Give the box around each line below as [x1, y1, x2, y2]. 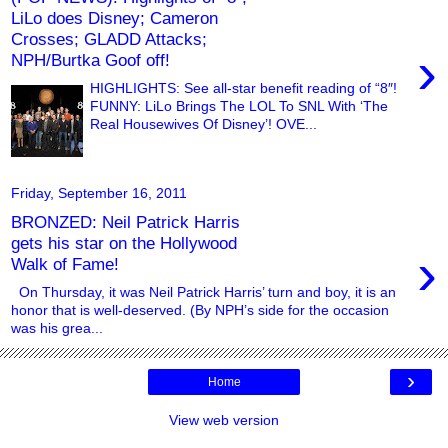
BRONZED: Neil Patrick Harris [11, 211, 240, 232]
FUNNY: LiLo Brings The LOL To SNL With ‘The [90, 98, 389, 115]
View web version [169, 412, 279, 429]
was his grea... [11, 320, 103, 337]
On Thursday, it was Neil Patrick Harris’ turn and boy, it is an [11, 284, 396, 301]
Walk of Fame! [11, 253, 119, 274]
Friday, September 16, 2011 [11, 185, 187, 202]
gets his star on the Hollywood [11, 232, 237, 253]
